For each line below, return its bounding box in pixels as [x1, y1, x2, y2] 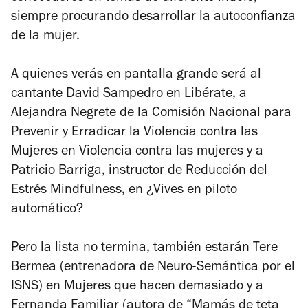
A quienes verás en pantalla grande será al [11, 68, 261, 82]
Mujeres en [11, 145, 79, 159]
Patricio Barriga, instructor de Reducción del [11, 164, 267, 179]
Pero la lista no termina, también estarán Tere [11, 241, 278, 256]
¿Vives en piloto [146, 184, 237, 198]
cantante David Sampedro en [11, 87, 184, 102]
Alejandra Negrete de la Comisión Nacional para [11, 107, 291, 121]
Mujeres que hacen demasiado [64, 280, 243, 294]
